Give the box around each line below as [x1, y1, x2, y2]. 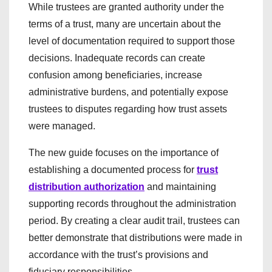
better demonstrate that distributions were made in [29, 232, 242, 243]
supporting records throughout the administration [29, 198, 236, 209]
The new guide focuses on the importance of [29, 147, 219, 158]
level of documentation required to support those [29, 35, 235, 46]
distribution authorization [29, 181, 144, 192]
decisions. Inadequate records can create [29, 52, 205, 63]
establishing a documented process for [29, 164, 197, 175]
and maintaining [144, 181, 216, 192]
